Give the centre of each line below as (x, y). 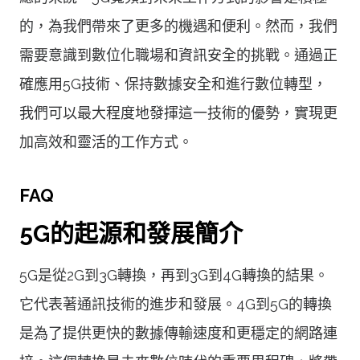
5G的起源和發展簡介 (131, 233)
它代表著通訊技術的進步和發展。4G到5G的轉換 (176, 304)
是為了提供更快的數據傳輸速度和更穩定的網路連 (178, 333)
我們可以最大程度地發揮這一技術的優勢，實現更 (178, 112)
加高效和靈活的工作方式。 (106, 141)
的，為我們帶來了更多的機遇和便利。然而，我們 (178, 26)
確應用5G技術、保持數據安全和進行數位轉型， (173, 84)
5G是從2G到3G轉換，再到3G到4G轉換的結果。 (174, 275)
